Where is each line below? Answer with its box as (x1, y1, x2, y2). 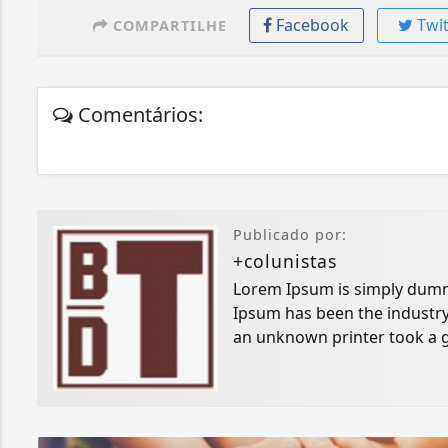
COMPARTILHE (107, 16, 227, 36)
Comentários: (73, 101, 203, 129)
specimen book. (233, 350, 353, 373)
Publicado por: (233, 225, 347, 245)
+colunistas (233, 249, 337, 274)
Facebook (276, 14, 350, 37)
